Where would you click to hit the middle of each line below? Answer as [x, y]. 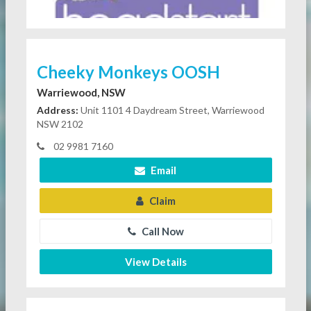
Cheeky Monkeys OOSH [128, 72]
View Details [155, 261]
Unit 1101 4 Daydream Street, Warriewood [171, 110]
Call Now [161, 231]
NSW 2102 [60, 124]
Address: [57, 110]
